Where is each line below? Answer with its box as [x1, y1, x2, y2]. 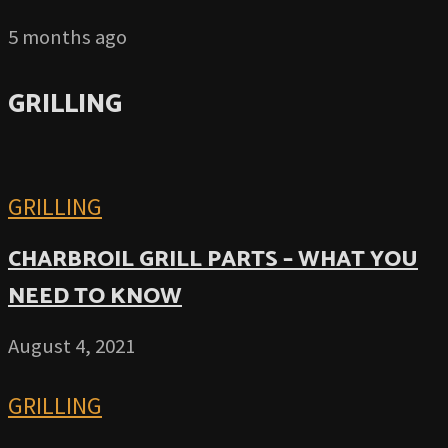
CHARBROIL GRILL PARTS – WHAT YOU [8, 240, 418, 278]
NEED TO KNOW [8, 277, 182, 315]
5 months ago [8, 24, 127, 51]
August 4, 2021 [8, 333, 135, 360]
